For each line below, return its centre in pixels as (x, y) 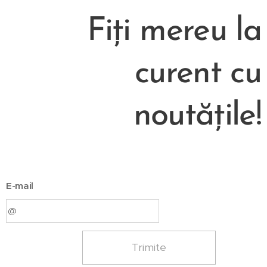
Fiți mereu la (174, 32)
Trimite (149, 247)
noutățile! (197, 116)
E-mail (20, 185)
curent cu (198, 74)
